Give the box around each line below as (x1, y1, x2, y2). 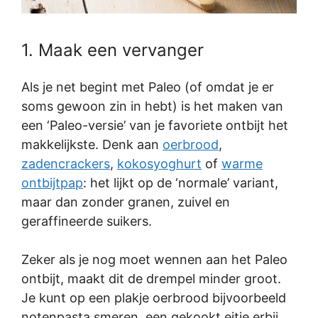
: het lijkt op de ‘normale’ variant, (83, 175, 278, 191)
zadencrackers (21, 156, 110, 172)
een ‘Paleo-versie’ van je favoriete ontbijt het (21, 118, 288, 133)
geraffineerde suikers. (21, 214, 152, 229)
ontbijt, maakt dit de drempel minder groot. (21, 271, 281, 287)
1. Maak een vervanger (21, 40, 204, 61)
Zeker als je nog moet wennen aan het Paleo (21, 252, 287, 268)
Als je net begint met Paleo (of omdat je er (21, 79, 274, 95)
